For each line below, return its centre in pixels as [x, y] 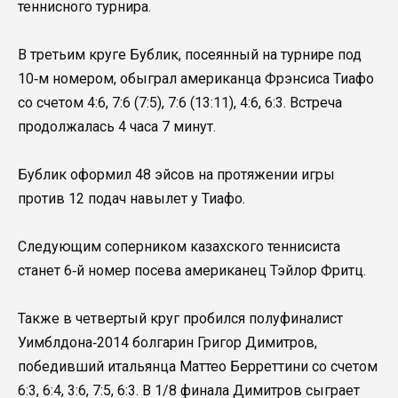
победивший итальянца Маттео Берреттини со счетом [198, 367]
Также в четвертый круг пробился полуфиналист [180, 319]
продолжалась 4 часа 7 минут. [117, 126]
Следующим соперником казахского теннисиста [179, 247]
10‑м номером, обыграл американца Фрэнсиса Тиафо [196, 78]
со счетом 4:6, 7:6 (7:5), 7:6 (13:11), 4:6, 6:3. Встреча [180, 102]
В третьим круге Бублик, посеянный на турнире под [190, 54]
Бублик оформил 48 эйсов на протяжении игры [176, 175]
